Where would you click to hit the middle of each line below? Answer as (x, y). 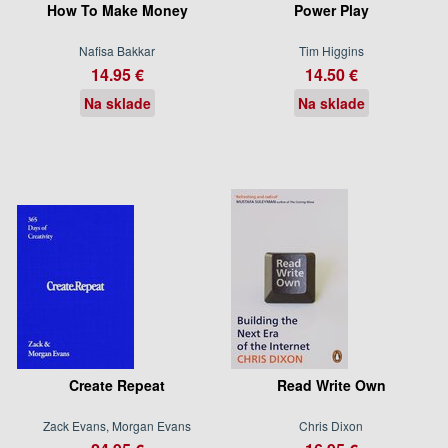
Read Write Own (331, 384)
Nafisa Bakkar (117, 50)
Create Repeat (117, 384)
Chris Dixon (331, 425)
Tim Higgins (331, 50)
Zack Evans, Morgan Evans (117, 425)
